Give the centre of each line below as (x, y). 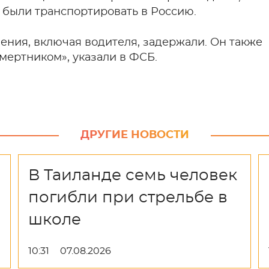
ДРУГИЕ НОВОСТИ (134, 135)
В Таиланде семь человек (133, 175)
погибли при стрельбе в (128, 198)
